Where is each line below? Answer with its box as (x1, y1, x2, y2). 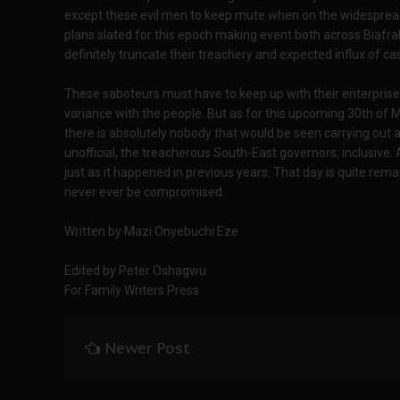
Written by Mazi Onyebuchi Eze (64, 224, 238, 238)
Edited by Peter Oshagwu (64, 263, 206, 278)
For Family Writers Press (64, 283, 199, 297)
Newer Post (104, 338, 190, 358)
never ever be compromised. (64, 185, 225, 199)
